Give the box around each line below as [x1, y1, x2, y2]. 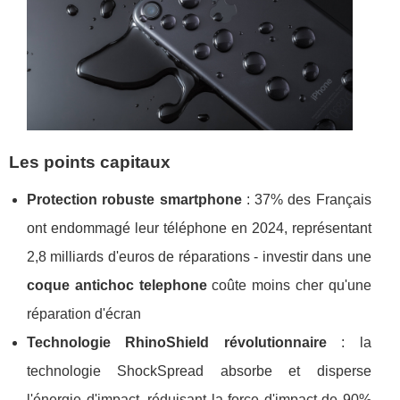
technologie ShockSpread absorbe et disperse [27, 362, 371, 379]
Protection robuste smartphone [27, 191, 242, 207]
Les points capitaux [9, 152, 171, 171]
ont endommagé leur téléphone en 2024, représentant [27, 220, 371, 236]
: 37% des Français [241, 191, 371, 207]
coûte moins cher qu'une [206, 277, 371, 293]
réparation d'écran [27, 305, 141, 321]
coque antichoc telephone [27, 277, 207, 293]
